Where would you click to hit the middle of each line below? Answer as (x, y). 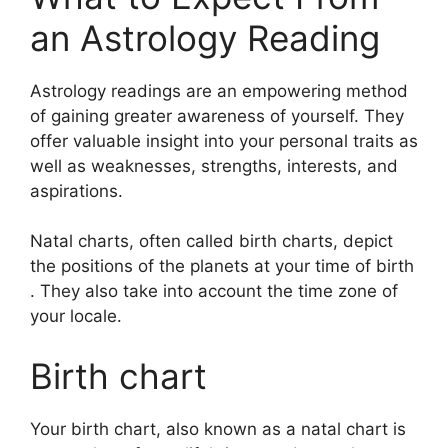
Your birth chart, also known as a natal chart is (218, 428)
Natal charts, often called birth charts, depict (211, 241)
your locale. (76, 316)
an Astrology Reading (205, 37)
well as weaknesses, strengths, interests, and (214, 165)
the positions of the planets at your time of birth (222, 266)
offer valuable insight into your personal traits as (224, 140)
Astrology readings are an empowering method (219, 90)
